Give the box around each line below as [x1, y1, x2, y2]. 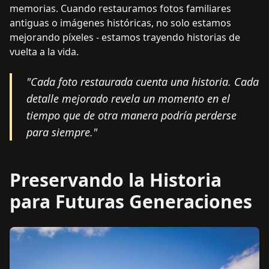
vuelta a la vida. [10, 45, 79, 59]
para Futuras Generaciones [10, 189, 252, 214]
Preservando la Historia [10, 168, 222, 193]
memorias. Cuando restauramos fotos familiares [10, 2, 231, 16]
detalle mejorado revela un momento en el [26, 91, 230, 106]
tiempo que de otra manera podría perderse [26, 108, 237, 123]
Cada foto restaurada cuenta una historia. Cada [31, 74, 259, 89]
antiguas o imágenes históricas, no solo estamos [10, 16, 231, 30]
